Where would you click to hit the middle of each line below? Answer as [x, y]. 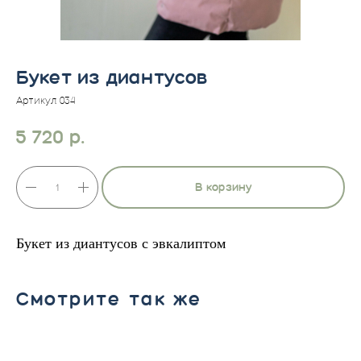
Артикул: [38, 101]
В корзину [223, 188]
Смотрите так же [109, 299]
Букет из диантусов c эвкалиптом [121, 244]
